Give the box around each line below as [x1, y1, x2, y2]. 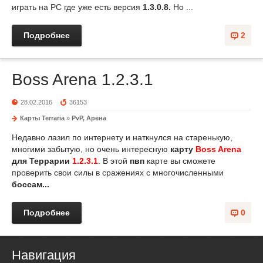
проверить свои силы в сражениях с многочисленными [12, 168, 224, 177]
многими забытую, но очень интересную [12, 144, 170, 154]
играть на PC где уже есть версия [12, 2, 143, 12]
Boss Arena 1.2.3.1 [12, 70, 153, 89]
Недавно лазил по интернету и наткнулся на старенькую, [12, 133, 232, 142]
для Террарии [12, 156, 70, 166]
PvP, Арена [72, 114, 106, 122]
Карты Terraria [20, 114, 65, 122]
